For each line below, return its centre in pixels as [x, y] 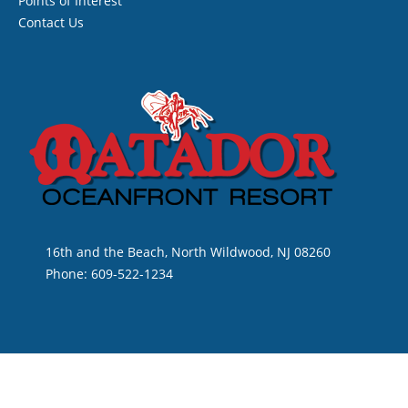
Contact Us [51, 22]
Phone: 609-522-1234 [109, 273]
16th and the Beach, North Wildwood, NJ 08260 [188, 251]
